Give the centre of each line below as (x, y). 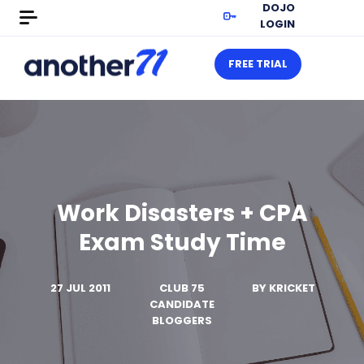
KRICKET (292, 288)
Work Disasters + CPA (182, 213)
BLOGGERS (182, 321)
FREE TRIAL (258, 64)
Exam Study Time (182, 243)
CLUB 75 (182, 288)
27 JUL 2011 (80, 288)
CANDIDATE (182, 304)
